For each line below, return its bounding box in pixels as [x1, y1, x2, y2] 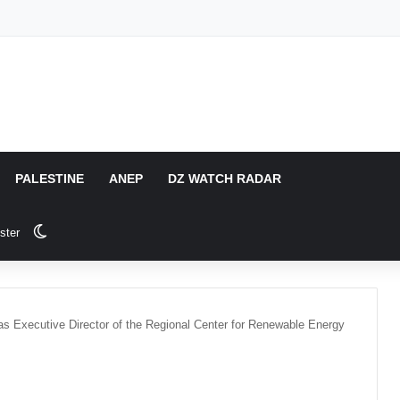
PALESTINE [15, 171, 85, 186]
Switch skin [46, 224, 120, 239]
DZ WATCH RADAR [168, 171, 282, 186]
